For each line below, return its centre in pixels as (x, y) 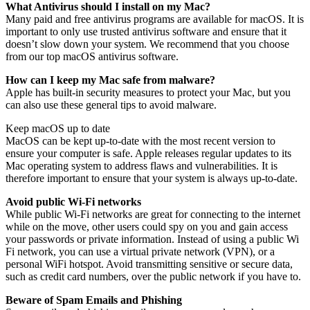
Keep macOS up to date (58, 128)
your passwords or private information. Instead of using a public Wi (152, 239)
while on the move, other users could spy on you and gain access (147, 226)
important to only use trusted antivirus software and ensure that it (146, 31)
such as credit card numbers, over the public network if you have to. (153, 276)
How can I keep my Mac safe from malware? (110, 80)
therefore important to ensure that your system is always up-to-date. (152, 178)
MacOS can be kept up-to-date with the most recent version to (140, 140)
